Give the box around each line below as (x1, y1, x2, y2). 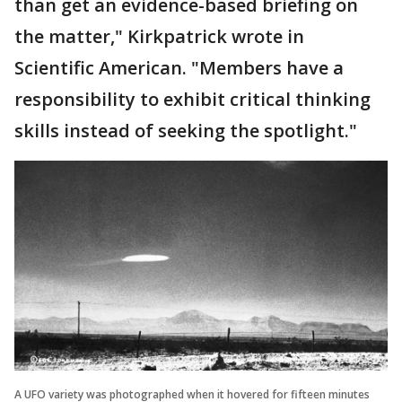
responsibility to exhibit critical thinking (14, 86, 371, 111)
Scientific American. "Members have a (14, 55, 344, 80)
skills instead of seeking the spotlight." (14, 118, 357, 143)
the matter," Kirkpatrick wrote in (14, 23, 304, 48)
